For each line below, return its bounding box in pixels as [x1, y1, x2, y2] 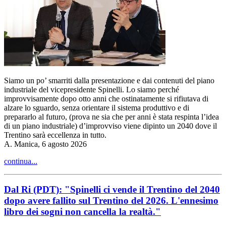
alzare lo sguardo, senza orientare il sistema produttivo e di [4, 103, 189, 112]
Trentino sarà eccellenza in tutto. [4, 130, 106, 139]
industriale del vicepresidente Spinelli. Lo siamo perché [4, 85, 179, 94]
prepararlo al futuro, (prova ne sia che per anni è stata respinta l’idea [4, 112, 219, 121]
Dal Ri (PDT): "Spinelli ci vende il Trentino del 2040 [4, 184, 220, 195]
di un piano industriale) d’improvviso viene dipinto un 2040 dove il [4, 121, 217, 130]
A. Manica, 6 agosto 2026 [4, 139, 87, 148]
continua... [4, 156, 37, 165]
